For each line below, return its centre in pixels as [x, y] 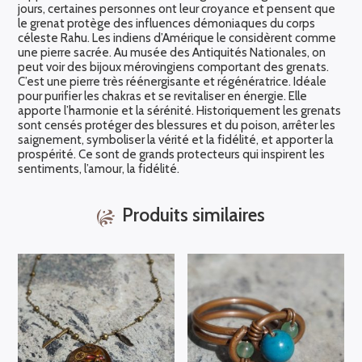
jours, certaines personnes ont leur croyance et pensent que [177, 9]
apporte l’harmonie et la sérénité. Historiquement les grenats [180, 111]
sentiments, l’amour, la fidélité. [99, 169]
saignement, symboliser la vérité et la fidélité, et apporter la [176, 140]
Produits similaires [194, 215]
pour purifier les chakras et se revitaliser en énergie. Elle [163, 97]
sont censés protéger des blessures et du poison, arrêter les [177, 126]
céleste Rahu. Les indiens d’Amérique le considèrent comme [177, 38]
